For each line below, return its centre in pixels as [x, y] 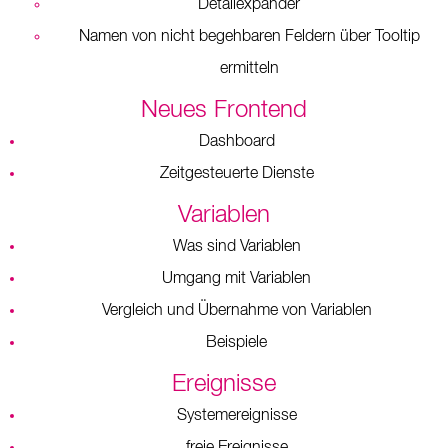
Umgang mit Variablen [236, 279]
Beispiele [236, 343]
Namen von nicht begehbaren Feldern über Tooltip [249, 37]
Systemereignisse [236, 416]
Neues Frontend [224, 110]
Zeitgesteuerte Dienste [236, 174]
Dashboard [236, 142]
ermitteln [249, 69]
